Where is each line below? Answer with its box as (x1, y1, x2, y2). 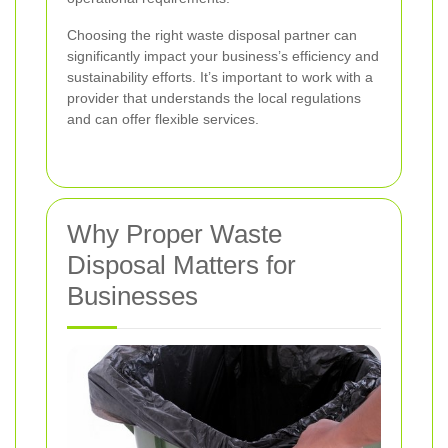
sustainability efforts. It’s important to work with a (67, 68, 373, 85)
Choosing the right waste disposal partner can (67, 26, 357, 43)
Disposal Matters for (67, 249, 296, 280)
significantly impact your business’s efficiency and (67, 47, 379, 64)
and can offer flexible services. (67, 110, 259, 127)
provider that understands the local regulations (67, 89, 361, 106)
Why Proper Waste (67, 218, 282, 249)
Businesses (67, 280, 198, 311)
